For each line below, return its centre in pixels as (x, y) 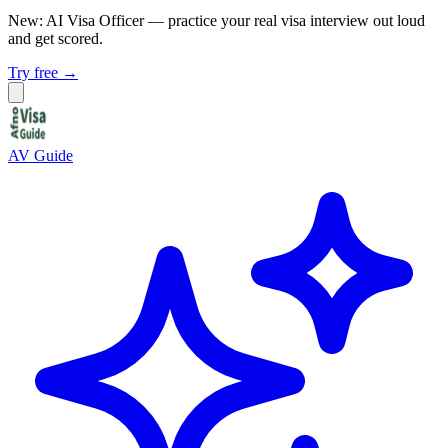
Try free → (43, 72)
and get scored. (55, 38)
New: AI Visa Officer (76, 20)
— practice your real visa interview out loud (286, 20)
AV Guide (40, 155)
